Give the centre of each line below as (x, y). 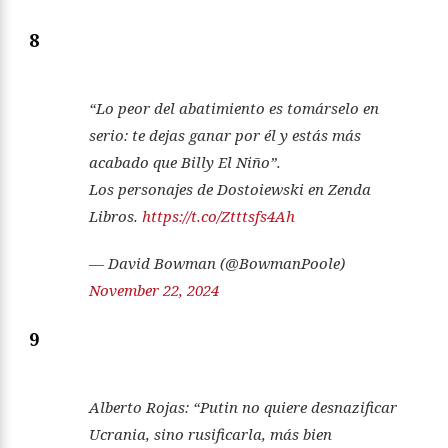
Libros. (115, 216)
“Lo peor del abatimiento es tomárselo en (234, 108)
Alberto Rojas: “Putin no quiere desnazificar (243, 407)
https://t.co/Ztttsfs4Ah (218, 216)
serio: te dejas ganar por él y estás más (225, 135)
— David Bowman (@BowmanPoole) (217, 263)
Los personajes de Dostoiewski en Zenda (230, 189)
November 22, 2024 (154, 290)
